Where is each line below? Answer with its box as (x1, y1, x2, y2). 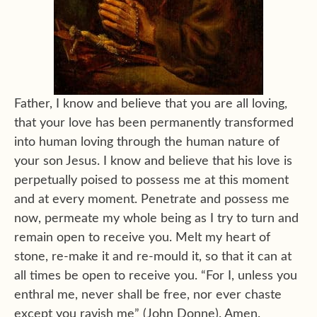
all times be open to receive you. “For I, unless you (14, 270, 297, 283)
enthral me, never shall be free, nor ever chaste (14, 289, 282, 302)
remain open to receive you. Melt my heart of (14, 231, 270, 245)
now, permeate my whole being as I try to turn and (14, 212, 299, 226)
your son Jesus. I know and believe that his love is (14, 155, 292, 168)
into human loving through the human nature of (14, 136, 279, 149)
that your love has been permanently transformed (14, 117, 294, 130)
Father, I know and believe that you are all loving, (14, 98, 287, 111)
